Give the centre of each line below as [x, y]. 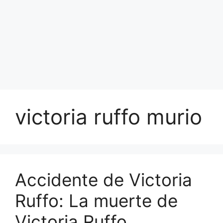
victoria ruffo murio [109, 117]
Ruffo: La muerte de [96, 201]
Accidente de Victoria [104, 180]
